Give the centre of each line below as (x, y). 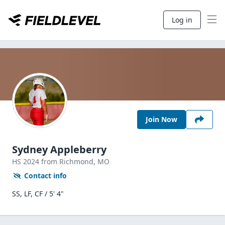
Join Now (161, 119)
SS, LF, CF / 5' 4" (38, 194)
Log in (182, 20)
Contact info (45, 176)
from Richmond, (69, 161)
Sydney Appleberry (59, 149)
